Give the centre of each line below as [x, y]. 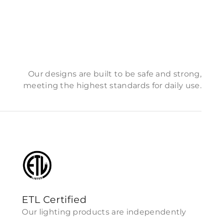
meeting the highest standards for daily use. [112, 85]
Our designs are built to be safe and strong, [115, 74]
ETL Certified [54, 200]
